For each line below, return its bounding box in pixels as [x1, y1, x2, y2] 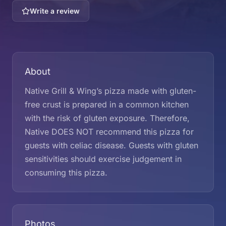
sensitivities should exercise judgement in [25, 154, 182, 164]
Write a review [30, 7, 80, 15]
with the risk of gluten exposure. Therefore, [25, 113, 190, 123]
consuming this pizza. [25, 167, 107, 178]
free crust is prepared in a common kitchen [25, 99, 189, 109]
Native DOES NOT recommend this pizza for [25, 127, 194, 137]
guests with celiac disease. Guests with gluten [25, 140, 198, 150]
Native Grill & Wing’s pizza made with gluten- [25, 86, 196, 96]
